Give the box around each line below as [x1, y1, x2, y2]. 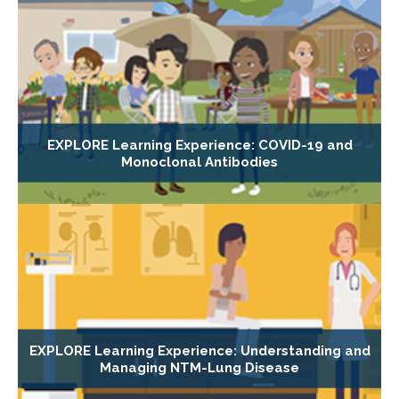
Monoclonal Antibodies [121, 153, 278, 170]
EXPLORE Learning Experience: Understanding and [28, 342, 370, 359]
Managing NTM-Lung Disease [100, 359, 299, 376]
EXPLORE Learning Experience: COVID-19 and [46, 136, 353, 153]
